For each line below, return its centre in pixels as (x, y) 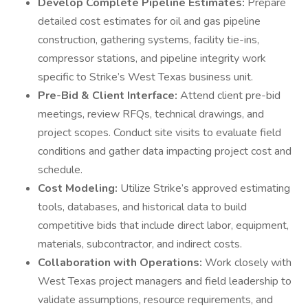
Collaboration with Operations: (121, 263)
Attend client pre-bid (230, 96)
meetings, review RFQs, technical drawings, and (151, 114)
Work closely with (248, 263)
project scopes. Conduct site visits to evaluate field (159, 133)
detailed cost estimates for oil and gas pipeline (149, 21)
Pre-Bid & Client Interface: (109, 96)
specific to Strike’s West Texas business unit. (145, 77)
